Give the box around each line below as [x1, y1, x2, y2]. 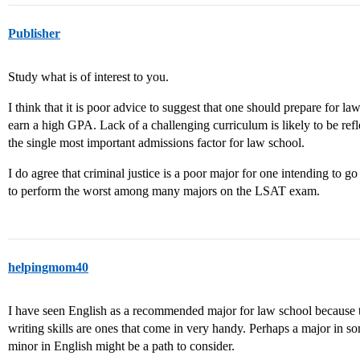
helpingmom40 [8, 260, 88, 274]
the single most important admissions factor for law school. [8, 136, 305, 149]
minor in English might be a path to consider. [8, 339, 235, 353]
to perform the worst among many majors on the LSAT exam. [8, 184, 320, 198]
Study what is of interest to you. [8, 70, 169, 84]
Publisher [8, 27, 60, 40]
